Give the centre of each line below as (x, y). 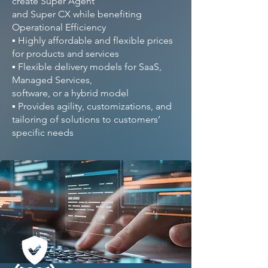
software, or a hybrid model (70, 93)
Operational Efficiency (59, 27)
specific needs (43, 133)
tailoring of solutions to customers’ (86, 119)
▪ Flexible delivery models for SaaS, (87, 67)
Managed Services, (52, 80)
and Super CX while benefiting (77, 14)
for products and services (66, 54)
